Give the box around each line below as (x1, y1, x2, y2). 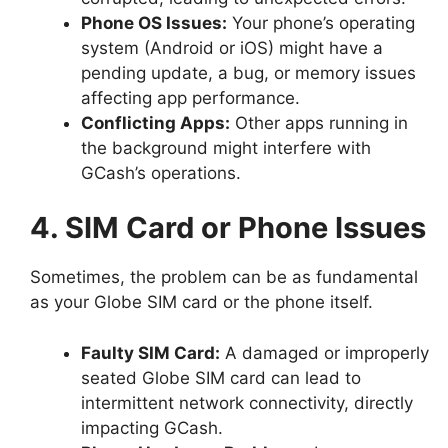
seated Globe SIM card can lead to (81, 367, 361, 388)
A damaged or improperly (220, 342, 429, 363)
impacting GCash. (81, 417, 223, 438)
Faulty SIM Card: (81, 342, 220, 363)
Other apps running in (230, 112, 408, 133)
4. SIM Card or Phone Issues (30, 210, 426, 246)
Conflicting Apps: (81, 112, 230, 133)
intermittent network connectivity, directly (81, 392, 413, 413)
